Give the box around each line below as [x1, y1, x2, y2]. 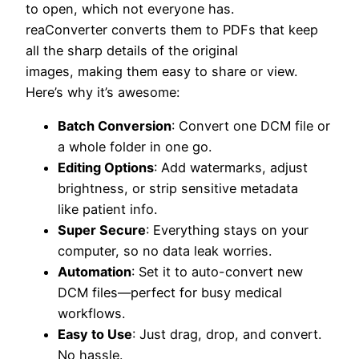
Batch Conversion [58, 118, 171, 135]
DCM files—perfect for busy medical [58, 284, 282, 301]
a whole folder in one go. [58, 139, 212, 155]
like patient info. [58, 201, 157, 218]
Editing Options [58, 159, 154, 176]
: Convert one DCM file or [171, 118, 330, 135]
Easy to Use [58, 326, 132, 343]
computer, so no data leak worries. [58, 243, 272, 260]
